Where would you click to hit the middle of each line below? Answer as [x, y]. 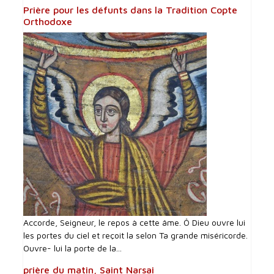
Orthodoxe [48, 22]
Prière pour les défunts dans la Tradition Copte [131, 10]
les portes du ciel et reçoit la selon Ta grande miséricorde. [136, 235]
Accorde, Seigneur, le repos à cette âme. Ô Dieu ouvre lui [135, 223]
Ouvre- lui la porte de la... [73, 248]
